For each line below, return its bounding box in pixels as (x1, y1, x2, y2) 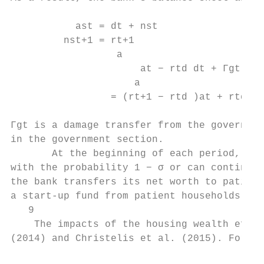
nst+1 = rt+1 (11, 35, 134, 46)
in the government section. (11, 134, 164, 145)
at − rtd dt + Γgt (11, 64, 240, 74)
